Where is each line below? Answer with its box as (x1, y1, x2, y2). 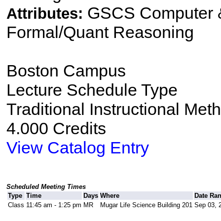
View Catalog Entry (6, 138, 149, 157)
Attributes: (6, 5, 87, 23)
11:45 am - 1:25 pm (26, 201, 81, 209)
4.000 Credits (6, 119, 106, 138)
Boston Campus (6, 61, 126, 80)
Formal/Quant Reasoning (6, 23, 194, 42)
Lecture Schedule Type (6, 80, 178, 100)
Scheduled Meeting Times (6, 183, 86, 191)
